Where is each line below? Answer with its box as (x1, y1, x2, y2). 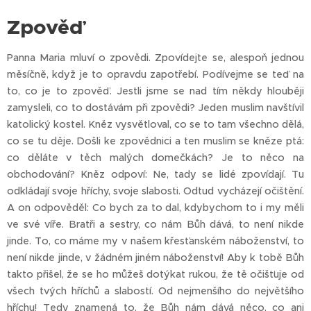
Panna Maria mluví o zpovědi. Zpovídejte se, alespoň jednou (7, 51, 304, 65)
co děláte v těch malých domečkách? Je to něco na (7, 151, 304, 165)
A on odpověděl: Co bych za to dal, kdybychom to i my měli (7, 201, 304, 215)
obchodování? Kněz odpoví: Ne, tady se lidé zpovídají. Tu (7, 168, 304, 181)
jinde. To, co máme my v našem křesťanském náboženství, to (7, 235, 304, 248)
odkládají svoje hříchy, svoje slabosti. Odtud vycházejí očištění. (7, 185, 304, 198)
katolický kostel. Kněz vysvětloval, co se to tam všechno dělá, (7, 118, 304, 131)
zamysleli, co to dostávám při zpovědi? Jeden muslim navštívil (7, 101, 304, 115)
